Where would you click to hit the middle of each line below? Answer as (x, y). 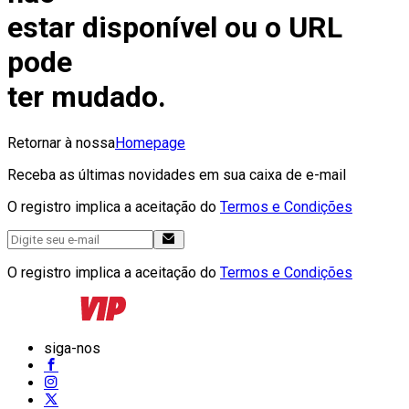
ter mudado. (87, 97)
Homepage (150, 142)
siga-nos (72, 348)
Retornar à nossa (61, 142)
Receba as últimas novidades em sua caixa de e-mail (177, 174)
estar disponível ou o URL (175, 28)
